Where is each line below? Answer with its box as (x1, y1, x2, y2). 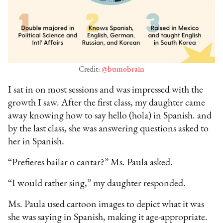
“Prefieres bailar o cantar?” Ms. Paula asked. (8, 158, 173, 168)
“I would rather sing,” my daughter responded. (8, 179, 186, 189)
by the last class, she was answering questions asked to (8, 124, 209, 134)
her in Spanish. (8, 137, 65, 147)
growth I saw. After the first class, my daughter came (8, 98, 206, 109)
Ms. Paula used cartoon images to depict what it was (8, 200, 205, 210)
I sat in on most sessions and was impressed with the (8, 85, 204, 96)
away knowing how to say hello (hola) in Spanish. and (8, 111, 212, 121)
